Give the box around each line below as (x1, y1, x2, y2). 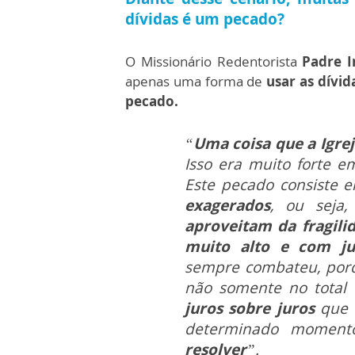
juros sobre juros (185, 298, 321, 319)
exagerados (185, 195, 270, 216)
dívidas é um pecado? (125, 9, 284, 30)
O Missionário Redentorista (125, 52, 303, 71)
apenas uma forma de (125, 72, 263, 91)
